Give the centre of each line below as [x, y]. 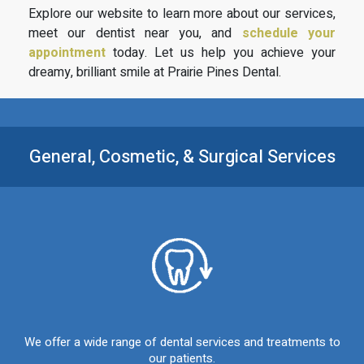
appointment [67, 52]
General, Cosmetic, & [113, 156]
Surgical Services [266, 156]
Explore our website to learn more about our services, [182, 13]
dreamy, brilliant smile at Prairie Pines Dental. [155, 72]
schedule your [289, 33]
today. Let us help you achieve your [221, 52]
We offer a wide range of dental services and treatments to [182, 342]
